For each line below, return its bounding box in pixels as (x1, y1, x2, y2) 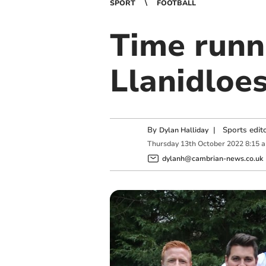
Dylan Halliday (159, 125, 208, 135)
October (197, 139, 225, 149)
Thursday (147, 139, 179, 149)
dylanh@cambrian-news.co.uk (161, 153, 263, 163)
